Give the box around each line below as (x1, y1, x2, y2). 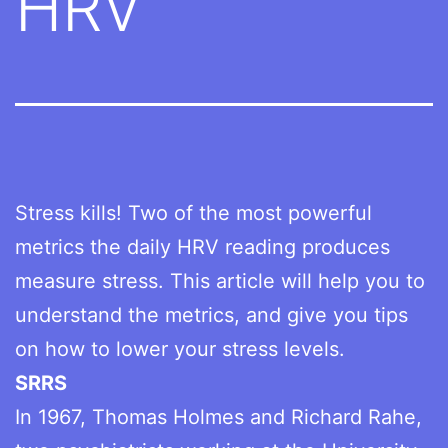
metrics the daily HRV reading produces (15, 234, 390, 259)
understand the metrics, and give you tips (15, 302, 408, 327)
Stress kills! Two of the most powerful (15, 200, 372, 225)
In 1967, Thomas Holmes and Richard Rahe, (15, 404, 422, 429)
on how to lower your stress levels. (15, 336, 345, 361)
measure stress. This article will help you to (15, 268, 425, 293)
